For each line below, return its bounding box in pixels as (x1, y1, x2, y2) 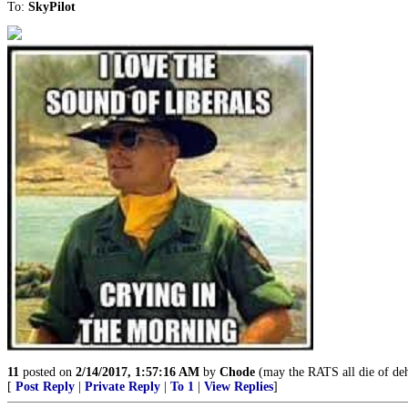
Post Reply (15, 380, 75, 393)
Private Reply (85, 380, 160, 393)
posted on (19, 365, 76, 379)
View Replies (204, 380, 273, 393)
